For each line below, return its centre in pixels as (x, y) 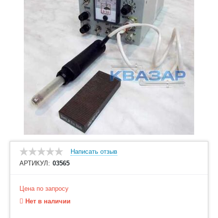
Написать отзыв (94, 152)
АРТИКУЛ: (35, 163)
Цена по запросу (44, 189)
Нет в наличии (47, 201)
